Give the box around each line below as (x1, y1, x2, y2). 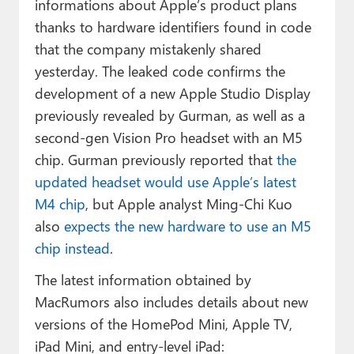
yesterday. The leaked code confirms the (34, 61, 285, 81)
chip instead (34, 238, 110, 258)
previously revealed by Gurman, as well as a (34, 105, 305, 126)
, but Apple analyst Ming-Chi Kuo (85, 194, 292, 214)
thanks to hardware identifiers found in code (34, 17, 311, 37)
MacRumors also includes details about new (34, 292, 308, 312)
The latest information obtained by (34, 269, 251, 290)
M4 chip (34, 194, 85, 214)
